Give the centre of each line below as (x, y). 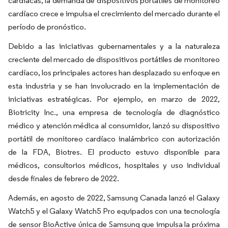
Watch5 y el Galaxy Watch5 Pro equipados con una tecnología (114, 211)
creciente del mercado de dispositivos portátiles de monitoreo (114, 59)
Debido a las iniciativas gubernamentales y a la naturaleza (114, 46)
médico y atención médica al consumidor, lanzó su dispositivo (114, 125)
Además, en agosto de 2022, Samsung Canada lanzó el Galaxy (114, 197)
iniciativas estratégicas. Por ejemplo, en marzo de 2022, (114, 99)
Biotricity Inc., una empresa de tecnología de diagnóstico (114, 112)
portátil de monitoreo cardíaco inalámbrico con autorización (114, 138)
